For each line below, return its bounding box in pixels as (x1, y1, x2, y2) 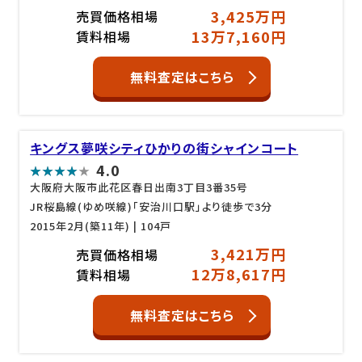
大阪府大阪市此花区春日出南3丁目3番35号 (30, 179, 249, 195)
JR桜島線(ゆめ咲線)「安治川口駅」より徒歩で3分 (30, 199, 273, 214)
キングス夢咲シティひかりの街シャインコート (30, 138, 299, 158)
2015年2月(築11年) (30, 218, 131, 234)
